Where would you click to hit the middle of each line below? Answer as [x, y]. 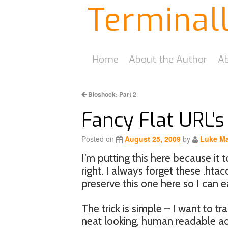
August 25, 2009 [153, 139]
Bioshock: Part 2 [111, 94]
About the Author [168, 59]
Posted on [98, 139]
